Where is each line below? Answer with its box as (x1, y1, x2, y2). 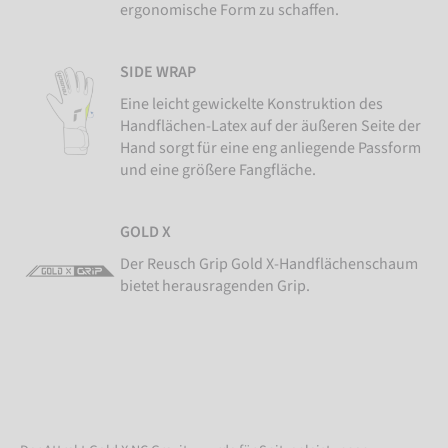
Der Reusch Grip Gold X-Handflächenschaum (120, 253, 418, 276)
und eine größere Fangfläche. (120, 159, 316, 182)
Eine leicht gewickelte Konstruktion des (120, 93, 383, 116)
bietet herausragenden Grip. (120, 275, 310, 298)
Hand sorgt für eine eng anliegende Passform (120, 137, 421, 160)
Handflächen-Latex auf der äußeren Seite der (120, 115, 421, 138)
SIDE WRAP (120, 61, 196, 84)
